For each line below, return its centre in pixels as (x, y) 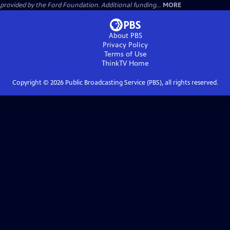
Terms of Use (125, 54)
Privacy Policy (125, 45)
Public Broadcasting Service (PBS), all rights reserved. (141, 82)
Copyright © (31, 82)
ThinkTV (114, 63)
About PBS (125, 35)
